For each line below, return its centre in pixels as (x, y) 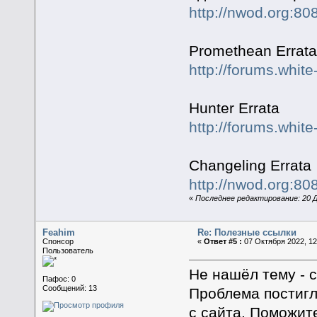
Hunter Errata (234, 108)
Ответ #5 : (223, 241)
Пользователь (68, 250)
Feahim (59, 232)
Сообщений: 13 (70, 288)
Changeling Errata (250, 166)
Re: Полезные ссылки (247, 232)
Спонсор (58, 241)
